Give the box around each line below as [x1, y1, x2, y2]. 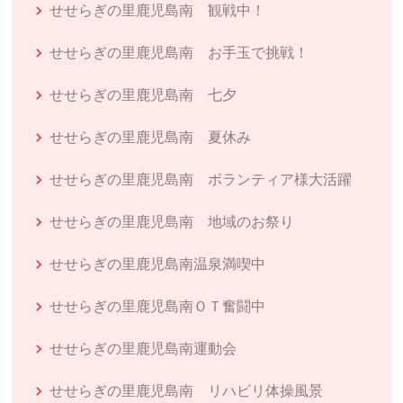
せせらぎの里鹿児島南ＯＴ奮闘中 [49, 296, 265, 315]
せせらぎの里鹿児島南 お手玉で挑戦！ [49, 42, 309, 61]
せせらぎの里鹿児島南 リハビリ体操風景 [49, 381, 323, 399]
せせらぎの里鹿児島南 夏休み [49, 127, 251, 146]
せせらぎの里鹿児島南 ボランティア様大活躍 [49, 169, 352, 188]
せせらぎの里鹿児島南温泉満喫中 [49, 254, 265, 273]
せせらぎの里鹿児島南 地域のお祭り [49, 211, 294, 230]
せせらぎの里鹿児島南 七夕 [49, 85, 237, 103]
